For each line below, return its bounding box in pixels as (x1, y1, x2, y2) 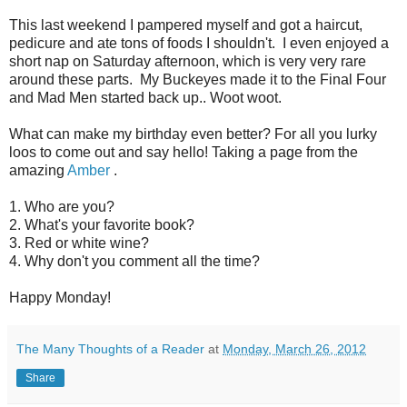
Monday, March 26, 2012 (223, 341, 366, 356)
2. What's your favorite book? (9, 216, 194, 233)
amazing (9, 162, 67, 178)
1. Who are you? (9, 198, 114, 214)
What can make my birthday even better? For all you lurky (9, 125, 377, 142)
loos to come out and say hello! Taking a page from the (9, 144, 358, 160)
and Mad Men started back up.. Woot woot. (9, 89, 282, 105)
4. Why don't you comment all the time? (9, 253, 260, 269)
